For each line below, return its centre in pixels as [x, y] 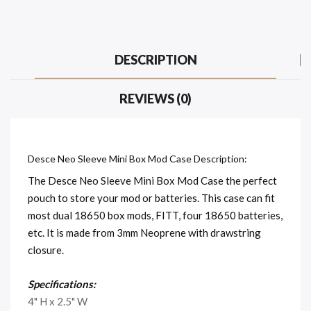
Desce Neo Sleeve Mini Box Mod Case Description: [137, 158]
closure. [47, 250]
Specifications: [62, 284]
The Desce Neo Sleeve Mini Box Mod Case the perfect [152, 180]
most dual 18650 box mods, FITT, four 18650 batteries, [155, 215]
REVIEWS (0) [155, 98]
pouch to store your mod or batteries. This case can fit [151, 197]
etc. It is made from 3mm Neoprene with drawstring [144, 232]
